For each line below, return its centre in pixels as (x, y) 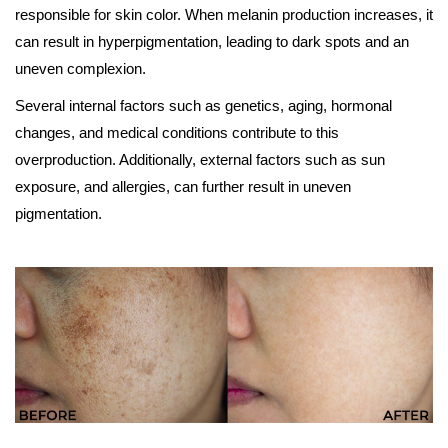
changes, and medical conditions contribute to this (177, 132)
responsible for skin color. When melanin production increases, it (224, 14)
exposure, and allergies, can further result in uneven (183, 186)
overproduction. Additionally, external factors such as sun (200, 159)
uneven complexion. (80, 68)
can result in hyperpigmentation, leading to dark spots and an (212, 41)
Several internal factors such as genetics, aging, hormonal (203, 105)
